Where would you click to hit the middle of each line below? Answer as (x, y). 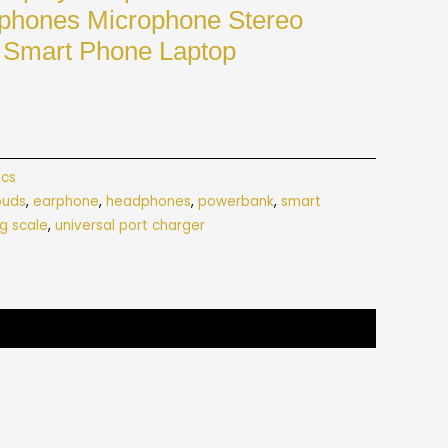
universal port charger (130, 226)
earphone (66, 202)
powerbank (236, 202)
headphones (148, 202)
